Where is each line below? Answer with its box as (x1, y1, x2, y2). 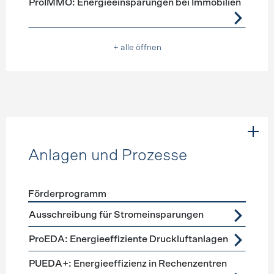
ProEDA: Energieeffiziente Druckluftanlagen (28, 234, 228, 244)
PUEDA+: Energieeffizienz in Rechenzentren (28, 259, 227, 268)
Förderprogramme (27, 204, 109, 214)
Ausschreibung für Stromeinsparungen (28, 210, 204, 220)
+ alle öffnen (113, 43, 161, 52)
